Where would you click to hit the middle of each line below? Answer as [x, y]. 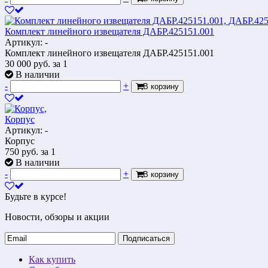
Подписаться [146, 238]
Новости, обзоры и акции [57, 217]
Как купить [52, 259]
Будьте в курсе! [36, 196]
